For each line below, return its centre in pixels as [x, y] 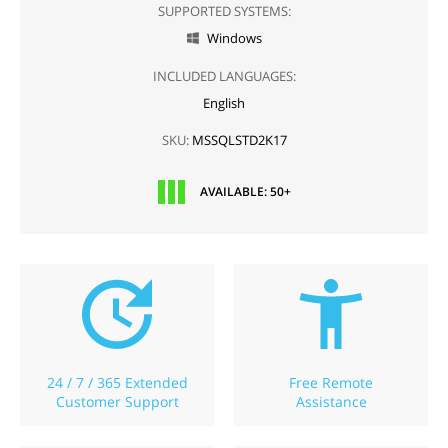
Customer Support [117, 401]
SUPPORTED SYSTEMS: [224, 11]
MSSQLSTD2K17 [237, 140]
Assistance [331, 401]
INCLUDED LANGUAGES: [224, 76]
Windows [234, 38]
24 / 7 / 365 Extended [117, 382]
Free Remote [331, 382]
